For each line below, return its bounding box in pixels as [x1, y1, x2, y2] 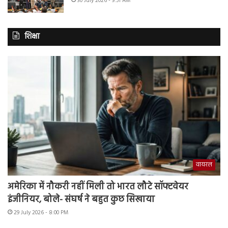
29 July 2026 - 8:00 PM [14, 208, 68, 218]
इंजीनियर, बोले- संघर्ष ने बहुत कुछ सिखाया [8, 192, 155, 208]
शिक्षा [24, 30, 40, 43]
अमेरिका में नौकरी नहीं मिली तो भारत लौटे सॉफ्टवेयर [8, 180, 188, 195]
